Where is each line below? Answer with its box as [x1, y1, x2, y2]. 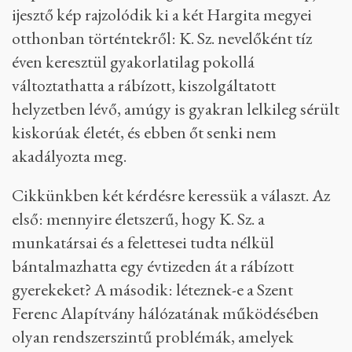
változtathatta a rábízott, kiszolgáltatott [12, 74, 276, 97]
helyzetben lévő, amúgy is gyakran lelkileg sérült [12, 97, 339, 120]
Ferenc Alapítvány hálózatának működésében [12, 302, 319, 324]
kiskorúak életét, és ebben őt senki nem [12, 121, 277, 144]
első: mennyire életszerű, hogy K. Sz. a [12, 207, 265, 230]
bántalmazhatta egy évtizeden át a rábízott [12, 255, 294, 277]
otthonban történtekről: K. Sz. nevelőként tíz [12, 27, 312, 49]
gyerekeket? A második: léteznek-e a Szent [12, 278, 293, 301]
